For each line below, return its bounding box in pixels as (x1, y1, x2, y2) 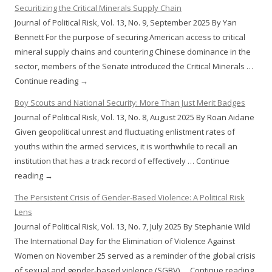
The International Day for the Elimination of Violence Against (15, 236, 235, 247)
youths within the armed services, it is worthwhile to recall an (15, 141, 237, 152)
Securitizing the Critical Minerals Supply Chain (15, 2, 182, 14)
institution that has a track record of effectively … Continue (15, 155, 229, 167)
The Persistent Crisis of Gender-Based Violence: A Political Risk (15, 192, 245, 203)
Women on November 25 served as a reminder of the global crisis (15, 250, 256, 262)
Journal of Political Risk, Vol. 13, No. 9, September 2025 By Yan (15, 17, 237, 29)
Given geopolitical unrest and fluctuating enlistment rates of (15, 126, 235, 138)
